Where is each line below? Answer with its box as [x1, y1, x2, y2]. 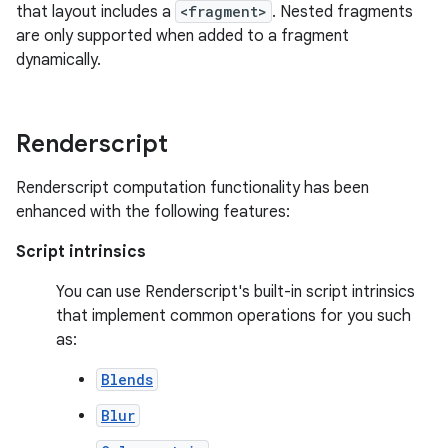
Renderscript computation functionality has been [16, 178, 369, 198]
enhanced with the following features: [16, 202, 290, 222]
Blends [101, 370, 153, 389]
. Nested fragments [272, 2, 413, 22]
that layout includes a [16, 2, 175, 22]
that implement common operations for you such [56, 306, 411, 326]
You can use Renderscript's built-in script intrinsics [56, 282, 415, 302]
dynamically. [16, 50, 101, 70]
